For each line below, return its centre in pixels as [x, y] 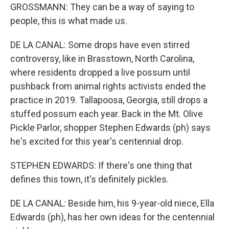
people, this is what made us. [69, 21]
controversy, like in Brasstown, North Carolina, [102, 59]
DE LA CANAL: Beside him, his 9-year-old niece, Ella [112, 203]
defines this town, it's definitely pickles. [89, 179]
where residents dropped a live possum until [100, 72]
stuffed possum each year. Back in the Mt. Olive [107, 114]
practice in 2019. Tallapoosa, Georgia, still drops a [109, 100]
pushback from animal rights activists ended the [108, 86]
